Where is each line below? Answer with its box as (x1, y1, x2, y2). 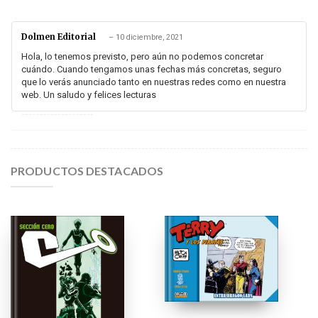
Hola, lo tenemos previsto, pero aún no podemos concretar (21, 50, 263, 62)
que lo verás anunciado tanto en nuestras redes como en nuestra (21, 76, 286, 87)
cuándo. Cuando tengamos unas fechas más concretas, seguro (21, 63, 282, 75)
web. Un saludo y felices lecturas (21, 89, 156, 100)
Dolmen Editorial (21, 32, 98, 43)
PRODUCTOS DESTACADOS (11, 163, 163, 177)
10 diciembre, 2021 (116, 33, 183, 43)
